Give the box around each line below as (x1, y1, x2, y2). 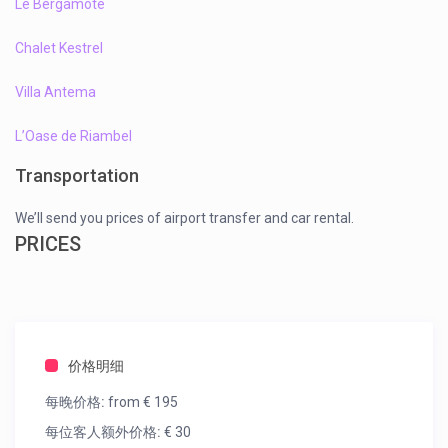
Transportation (15, 165, 140, 187)
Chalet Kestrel (15, 40, 104, 57)
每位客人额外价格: (45, 424, 162, 441)
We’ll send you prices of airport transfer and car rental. (15, 210, 355, 227)
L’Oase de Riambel (15, 128, 133, 145)
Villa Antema (15, 84, 97, 101)
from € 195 (105, 394, 179, 411)
